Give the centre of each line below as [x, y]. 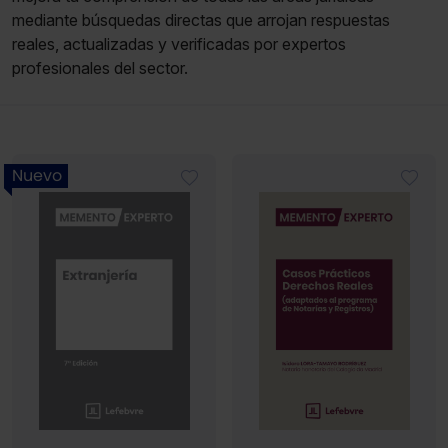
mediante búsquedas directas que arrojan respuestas [201, 20]
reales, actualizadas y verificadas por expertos [179, 44]
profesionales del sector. [100, 68]
